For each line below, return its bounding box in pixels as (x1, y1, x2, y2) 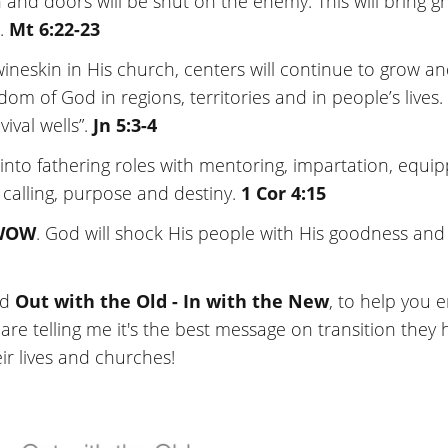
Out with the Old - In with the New (15, 288, 329, 313)
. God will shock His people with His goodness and (36, 220, 445, 245)
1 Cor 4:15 (241, 180, 326, 205)
